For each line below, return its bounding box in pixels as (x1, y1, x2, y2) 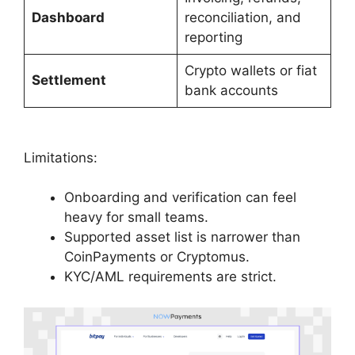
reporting (184, 29, 242, 45)
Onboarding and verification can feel (64, 189, 296, 206)
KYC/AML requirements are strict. (64, 269, 277, 285)
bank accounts (184, 82, 278, 98)
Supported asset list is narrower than (64, 229, 300, 246)
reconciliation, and (184, 9, 301, 25)
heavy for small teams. (64, 209, 208, 226)
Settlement (31, 71, 106, 88)
